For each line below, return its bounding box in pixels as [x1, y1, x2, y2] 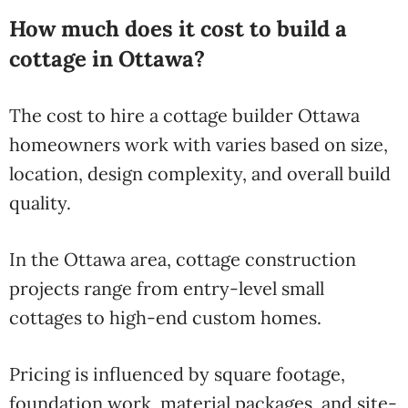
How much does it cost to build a [9, 15, 347, 43]
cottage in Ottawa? [9, 45, 205, 73]
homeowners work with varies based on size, [9, 133, 388, 156]
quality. [9, 191, 71, 214]
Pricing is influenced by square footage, [9, 362, 345, 385]
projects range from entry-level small [9, 277, 324, 300]
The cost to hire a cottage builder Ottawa [9, 104, 360, 127]
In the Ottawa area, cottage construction [9, 248, 356, 270]
